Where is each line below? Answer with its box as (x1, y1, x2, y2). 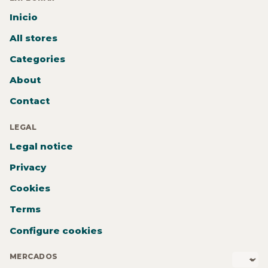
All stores (10, 32, 57, 44)
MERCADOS (10, 252, 58, 261)
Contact (10, 95, 50, 107)
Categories (10, 53, 65, 65)
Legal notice (10, 141, 73, 153)
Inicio (10, 11, 38, 23)
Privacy (10, 162, 46, 173)
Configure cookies (10, 224, 102, 236)
